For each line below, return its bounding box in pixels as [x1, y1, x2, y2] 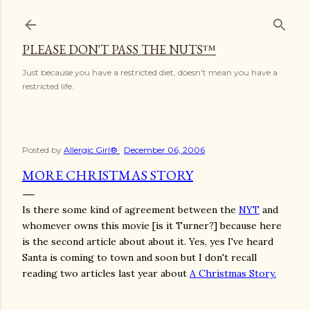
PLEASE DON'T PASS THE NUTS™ [22, 42, 216, 57]
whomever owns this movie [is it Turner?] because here [22, 219, 282, 232]
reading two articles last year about [22, 267, 190, 280]
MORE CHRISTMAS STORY [22, 166, 193, 184]
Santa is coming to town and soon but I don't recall [22, 251, 257, 264]
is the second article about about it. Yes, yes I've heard [22, 235, 273, 248]
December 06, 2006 [124, 145, 205, 155]
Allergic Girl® [64, 145, 118, 155]
